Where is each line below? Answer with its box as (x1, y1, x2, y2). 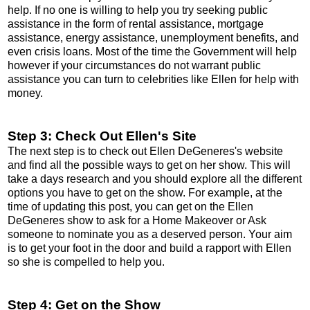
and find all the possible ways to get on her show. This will (8, 158, 291, 171)
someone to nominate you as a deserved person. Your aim (8, 228, 292, 240)
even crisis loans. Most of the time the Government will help (8, 45, 297, 57)
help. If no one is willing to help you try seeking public (8, 3, 268, 16)
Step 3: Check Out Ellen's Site (8, 128, 197, 143)
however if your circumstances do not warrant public (8, 59, 261, 71)
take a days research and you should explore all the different (8, 172, 302, 185)
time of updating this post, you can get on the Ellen (8, 200, 253, 212)
